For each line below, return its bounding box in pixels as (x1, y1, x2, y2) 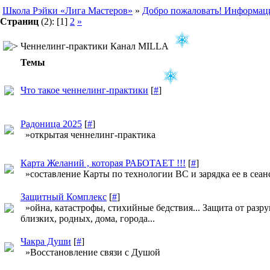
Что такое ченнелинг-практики (20, 85, 148, 95)
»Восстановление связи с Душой (20, 247, 160, 257)
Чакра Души (20, 236, 71, 246)
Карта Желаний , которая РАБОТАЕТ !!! (20, 158, 186, 168)
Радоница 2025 (20, 119, 82, 129)
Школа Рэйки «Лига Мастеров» (2, 5, 133, 16)
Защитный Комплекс (20, 192, 107, 202)
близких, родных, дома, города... (20, 213, 155, 224)
